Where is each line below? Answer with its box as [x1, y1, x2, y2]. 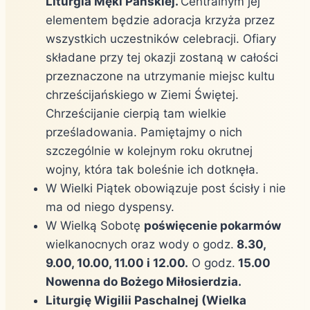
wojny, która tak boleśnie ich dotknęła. [46, 162, 259, 176]
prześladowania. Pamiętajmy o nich [46, 125, 242, 139]
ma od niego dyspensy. [46, 199, 174, 214]
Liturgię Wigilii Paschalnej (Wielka [46, 293, 246, 307]
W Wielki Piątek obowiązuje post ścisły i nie [46, 181, 286, 195]
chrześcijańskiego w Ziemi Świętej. [46, 87, 239, 102]
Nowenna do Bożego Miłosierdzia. [46, 274, 241, 289]
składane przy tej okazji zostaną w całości [46, 50, 278, 64]
